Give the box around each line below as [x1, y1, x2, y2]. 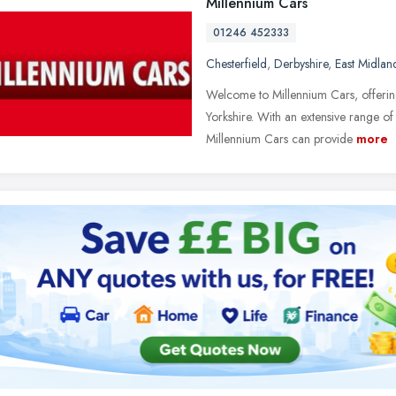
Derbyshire [274, 55, 328, 72]
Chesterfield [206, 55, 267, 72]
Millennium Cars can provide [206, 130, 353, 148]
